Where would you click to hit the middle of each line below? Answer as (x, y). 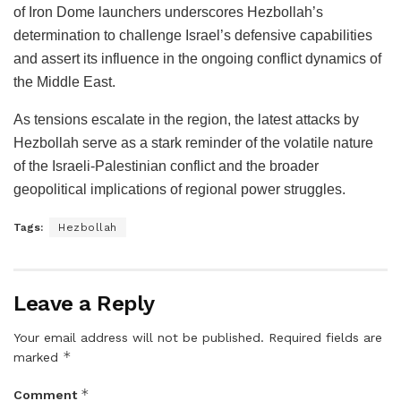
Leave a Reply (84, 303)
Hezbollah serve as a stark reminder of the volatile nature (193, 142)
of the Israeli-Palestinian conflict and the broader (166, 166)
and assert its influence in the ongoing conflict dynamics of (197, 58)
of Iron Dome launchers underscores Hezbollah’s (168, 12)
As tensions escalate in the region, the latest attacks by (186, 119)
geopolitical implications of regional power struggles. (179, 189)
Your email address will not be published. (139, 337)
